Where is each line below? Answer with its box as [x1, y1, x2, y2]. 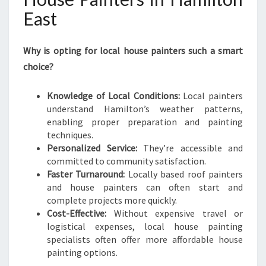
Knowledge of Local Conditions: [47, 90, 180, 102]
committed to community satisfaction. [47, 155, 206, 167]
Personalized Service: [47, 142, 137, 154]
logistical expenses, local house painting [47, 220, 243, 232]
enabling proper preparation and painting [47, 116, 243, 128]
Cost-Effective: [47, 207, 106, 219]
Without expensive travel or [106, 207, 243, 219]
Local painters [179, 90, 243, 102]
